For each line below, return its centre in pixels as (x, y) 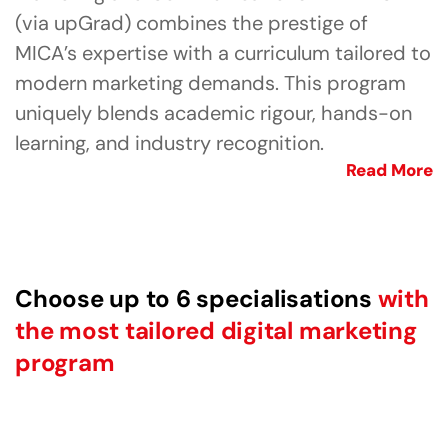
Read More (389, 170)
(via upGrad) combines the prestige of (191, 23)
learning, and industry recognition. (169, 143)
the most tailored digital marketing (216, 331)
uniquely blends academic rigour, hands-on (213, 113)
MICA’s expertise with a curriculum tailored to (223, 53)
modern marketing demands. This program (210, 83)
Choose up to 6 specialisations (196, 299)
